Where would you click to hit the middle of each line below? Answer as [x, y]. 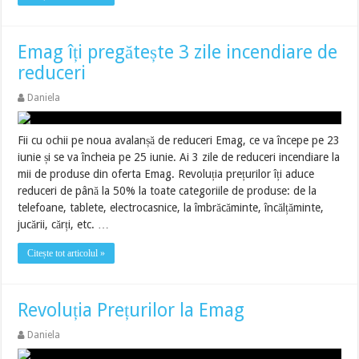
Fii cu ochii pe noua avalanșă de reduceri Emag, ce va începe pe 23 [179, 140]
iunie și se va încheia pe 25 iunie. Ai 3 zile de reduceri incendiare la [179, 157]
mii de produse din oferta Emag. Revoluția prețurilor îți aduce [166, 174]
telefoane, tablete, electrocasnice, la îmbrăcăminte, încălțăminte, [171, 208]
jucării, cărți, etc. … [64, 224]
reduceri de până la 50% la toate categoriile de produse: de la [167, 191]
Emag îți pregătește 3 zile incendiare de [178, 52]
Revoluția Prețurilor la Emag [131, 311]
